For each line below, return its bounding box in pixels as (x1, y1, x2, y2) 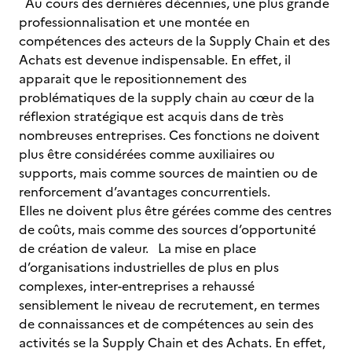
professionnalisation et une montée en (19, 13, 250, 31)
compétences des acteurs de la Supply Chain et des (19, 31, 330, 50)
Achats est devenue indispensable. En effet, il (19, 50, 291, 69)
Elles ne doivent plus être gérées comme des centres (19, 201, 332, 220)
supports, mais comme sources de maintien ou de (19, 163, 317, 182)
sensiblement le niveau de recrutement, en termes (19, 295, 320, 314)
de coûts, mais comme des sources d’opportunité (19, 220, 316, 239)
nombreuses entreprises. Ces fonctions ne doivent (19, 126, 320, 145)
